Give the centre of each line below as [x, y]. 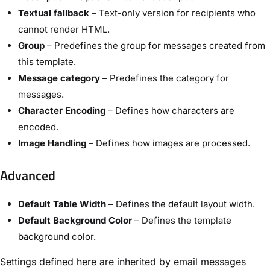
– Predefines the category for [165, 78]
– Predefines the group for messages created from [155, 45]
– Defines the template [182, 221]
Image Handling [52, 143]
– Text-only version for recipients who [172, 13]
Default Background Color [75, 221]
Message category [59, 78]
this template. [47, 61]
